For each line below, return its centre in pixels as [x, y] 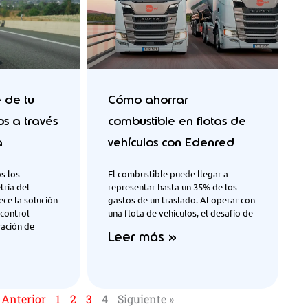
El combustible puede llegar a [168, 173]
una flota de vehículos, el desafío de [180, 212]
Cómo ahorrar [148, 99]
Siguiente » [146, 298]
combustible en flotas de [177, 121]
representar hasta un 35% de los [173, 186]
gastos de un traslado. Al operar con [181, 199]
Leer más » [142, 237]
